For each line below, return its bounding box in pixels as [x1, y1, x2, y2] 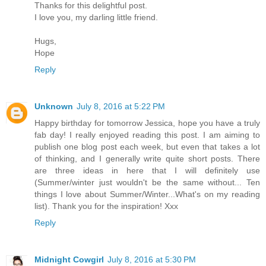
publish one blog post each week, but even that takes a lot [34, 141, 260, 151]
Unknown [34, 101, 73, 111]
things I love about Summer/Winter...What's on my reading [34, 189, 260, 199]
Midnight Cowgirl [34, 254, 104, 264]
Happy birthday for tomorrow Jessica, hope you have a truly [34, 118, 260, 128]
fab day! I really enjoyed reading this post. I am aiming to [34, 129, 260, 140]
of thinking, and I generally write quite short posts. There [34, 153, 260, 163]
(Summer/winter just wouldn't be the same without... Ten [34, 177, 260, 187]
